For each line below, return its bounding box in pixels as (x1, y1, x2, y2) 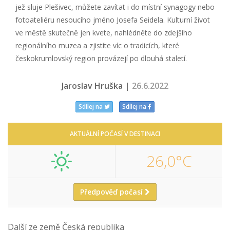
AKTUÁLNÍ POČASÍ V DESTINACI (70, 129, 160, 138)
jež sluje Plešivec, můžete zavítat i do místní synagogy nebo (15, 2, 215, 12)
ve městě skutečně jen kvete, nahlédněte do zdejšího (15, 27, 192, 37)
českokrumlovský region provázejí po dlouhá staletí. (15, 53, 187, 63)
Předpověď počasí (80, 187, 145, 197)
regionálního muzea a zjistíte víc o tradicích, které (15, 40, 179, 50)
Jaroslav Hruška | (62, 80, 132, 91)
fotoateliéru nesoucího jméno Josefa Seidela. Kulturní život (15, 14, 210, 25)
